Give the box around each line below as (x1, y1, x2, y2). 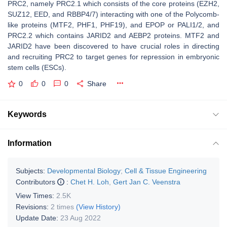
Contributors (16, 177, 57, 186)
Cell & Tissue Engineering (125, 166, 207, 175)
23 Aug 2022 (60, 213, 101, 222)
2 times (51, 202, 74, 211)
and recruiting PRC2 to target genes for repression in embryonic (8, 53, 219, 61)
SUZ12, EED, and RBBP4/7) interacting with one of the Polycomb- (8, 10, 219, 18)
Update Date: (16, 213, 60, 222)
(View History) (76, 202, 121, 211)
